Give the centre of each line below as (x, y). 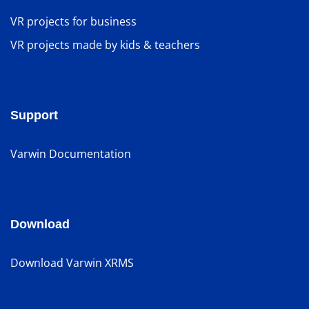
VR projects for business (73, 22)
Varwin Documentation (71, 154)
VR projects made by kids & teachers (105, 45)
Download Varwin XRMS (72, 263)
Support (34, 116)
